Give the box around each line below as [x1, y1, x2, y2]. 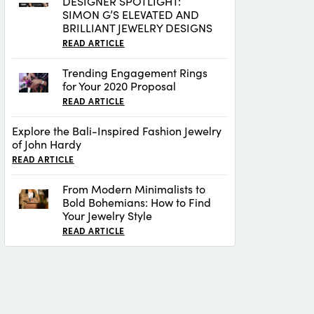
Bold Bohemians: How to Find [62, 194, 211, 210]
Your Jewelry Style [62, 207, 152, 224]
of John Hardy [12, 136, 81, 152]
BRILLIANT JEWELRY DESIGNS [62, 20, 212, 36]
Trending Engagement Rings [62, 64, 207, 81]
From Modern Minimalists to [62, 181, 205, 197]
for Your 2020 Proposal [62, 78, 176, 94]
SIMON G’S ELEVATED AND [62, 6, 199, 22]
